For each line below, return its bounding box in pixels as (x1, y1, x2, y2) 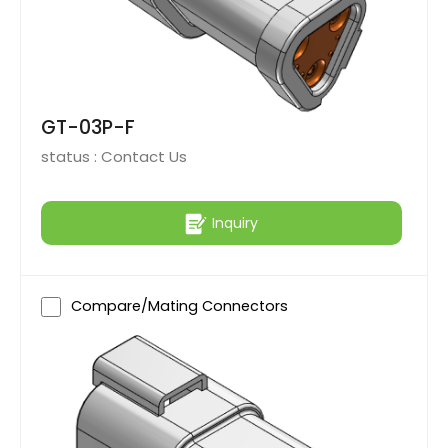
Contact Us (101, 146, 187, 168)
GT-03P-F (41, 114, 135, 142)
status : (41, 146, 101, 168)
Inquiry (212, 212, 258, 233)
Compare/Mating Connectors (71, 296, 288, 317)
